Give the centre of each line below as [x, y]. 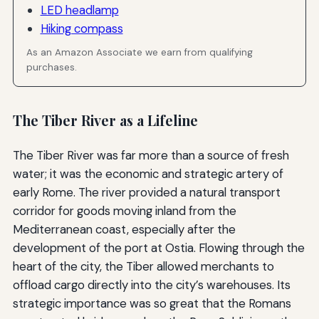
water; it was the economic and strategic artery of [148, 173]
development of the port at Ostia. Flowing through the [158, 247]
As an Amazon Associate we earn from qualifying [140, 53]
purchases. [52, 68]
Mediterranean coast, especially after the [124, 229]
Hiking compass [82, 29]
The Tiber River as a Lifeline [105, 121]
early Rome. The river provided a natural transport [146, 192]
